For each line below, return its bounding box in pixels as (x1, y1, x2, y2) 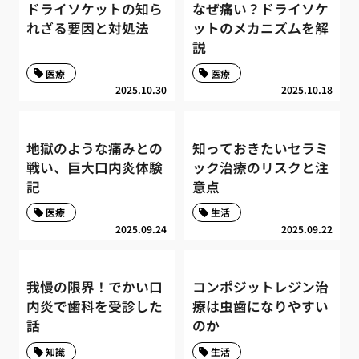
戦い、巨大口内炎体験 (26, 157, 163, 177)
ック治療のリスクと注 (192, 157, 329, 177)
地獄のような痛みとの (26, 138, 163, 158)
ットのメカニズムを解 (192, 18, 329, 38)
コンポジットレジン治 (192, 277, 329, 297)
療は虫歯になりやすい (192, 296, 329, 317)
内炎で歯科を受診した (26, 296, 163, 317)
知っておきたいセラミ (192, 138, 329, 158)
